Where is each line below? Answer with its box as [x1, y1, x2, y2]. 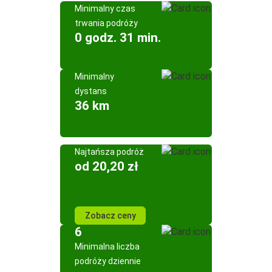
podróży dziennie [75, 256, 141, 266]
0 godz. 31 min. [75, 30, 161, 45]
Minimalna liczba [75, 242, 140, 251]
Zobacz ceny [84, 211, 136, 220]
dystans [75, 86, 107, 96]
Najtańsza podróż [75, 147, 144, 157]
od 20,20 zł [75, 159, 138, 174]
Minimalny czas [75, 4, 135, 13]
